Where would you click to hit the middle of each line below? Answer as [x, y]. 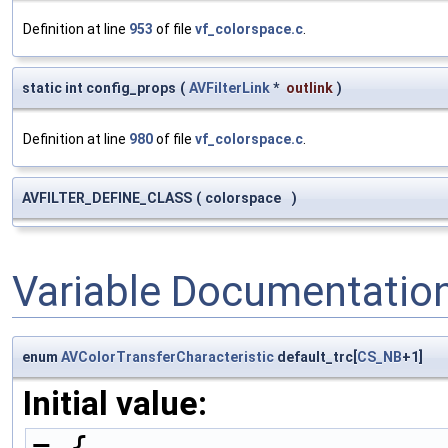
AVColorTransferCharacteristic [167, 356]
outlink [309, 87]
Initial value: [115, 403]
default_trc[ [315, 356]
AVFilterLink [229, 87]
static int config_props [99, 87]
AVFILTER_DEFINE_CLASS [107, 197]
